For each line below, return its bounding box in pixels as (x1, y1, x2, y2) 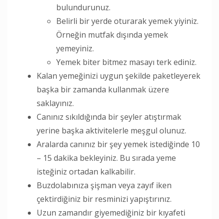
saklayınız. (37, 97, 74, 109)
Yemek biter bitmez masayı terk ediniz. (56, 56, 197, 67)
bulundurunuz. (56, 1, 110, 13)
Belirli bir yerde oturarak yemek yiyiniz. (56, 15, 198, 26)
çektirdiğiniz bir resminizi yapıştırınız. (37, 193, 172, 204)
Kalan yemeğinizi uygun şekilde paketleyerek (37, 70, 200, 81)
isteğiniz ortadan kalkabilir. (37, 166, 135, 177)
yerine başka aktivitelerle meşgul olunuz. (37, 125, 186, 136)
